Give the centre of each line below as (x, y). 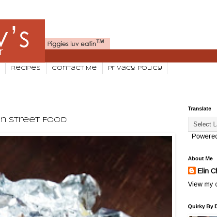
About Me (200, 159)
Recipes (26, 68)
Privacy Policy (135, 68)
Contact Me (74, 68)
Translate (200, 109)
